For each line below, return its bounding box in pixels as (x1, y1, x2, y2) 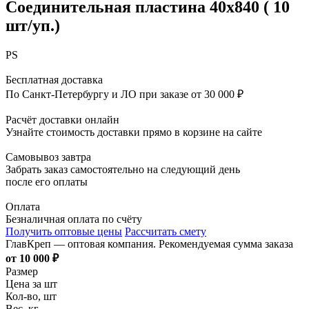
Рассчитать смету (125, 225, 206, 237)
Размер (6, 265, 38, 277)
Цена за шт (6, 277, 57, 290)
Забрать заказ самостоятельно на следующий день (6, 163, 240, 175)
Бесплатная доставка (6, 73, 103, 86)
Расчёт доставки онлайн (6, 113, 119, 126)
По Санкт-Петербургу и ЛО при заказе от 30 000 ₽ (6, 88, 243, 100)
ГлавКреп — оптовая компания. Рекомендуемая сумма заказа (6, 237, 293, 250)
